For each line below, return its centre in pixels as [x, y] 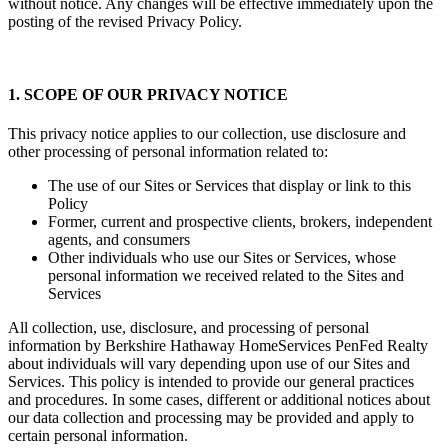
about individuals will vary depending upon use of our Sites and [209, 364]
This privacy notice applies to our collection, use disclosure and [207, 134]
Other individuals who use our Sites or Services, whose [222, 258]
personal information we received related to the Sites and [226, 276]
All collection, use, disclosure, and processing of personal [188, 328]
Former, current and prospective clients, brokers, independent [240, 222]
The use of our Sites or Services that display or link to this [229, 186]
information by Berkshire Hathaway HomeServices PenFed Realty [218, 346]
